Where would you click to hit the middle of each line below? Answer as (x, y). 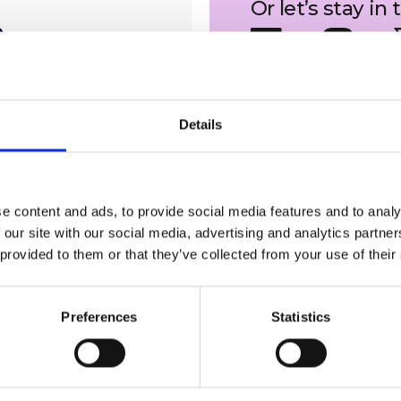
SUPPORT (230, 288)
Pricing (214, 339)
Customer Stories (245, 314)
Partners (219, 327)
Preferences (99, 317)
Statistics (301, 317)
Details (200, 124)
